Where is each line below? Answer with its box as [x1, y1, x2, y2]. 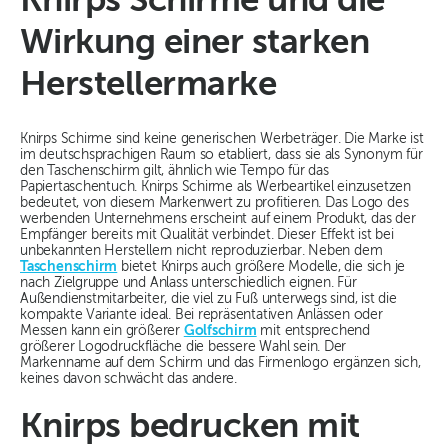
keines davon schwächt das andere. [20, 372, 238, 387]
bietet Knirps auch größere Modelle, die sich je [117, 260, 406, 275]
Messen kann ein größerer [20, 324, 184, 339]
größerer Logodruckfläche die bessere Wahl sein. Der [20, 340, 347, 355]
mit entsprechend [256, 324, 371, 339]
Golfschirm [183, 324, 257, 339]
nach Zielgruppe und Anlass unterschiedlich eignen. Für [20, 276, 357, 291]
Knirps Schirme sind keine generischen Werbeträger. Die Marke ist [20, 132, 424, 147]
